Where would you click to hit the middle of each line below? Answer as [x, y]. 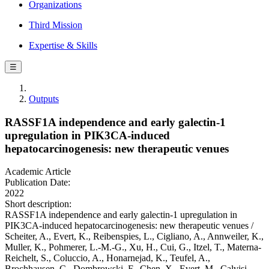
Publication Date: [38, 183]
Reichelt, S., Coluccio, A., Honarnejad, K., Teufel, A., [107, 258]
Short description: [38, 204]
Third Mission [56, 25]
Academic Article [38, 172]
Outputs [44, 99]
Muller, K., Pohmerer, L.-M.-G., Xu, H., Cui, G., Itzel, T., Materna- [133, 247]
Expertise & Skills [63, 45]
